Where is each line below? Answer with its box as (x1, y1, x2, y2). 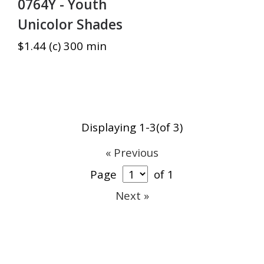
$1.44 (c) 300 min (18, 38, 107, 53)
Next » (115, 187, 149, 203)
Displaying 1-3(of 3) (81, 119, 183, 134)
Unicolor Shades (18, 15, 123, 34)
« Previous (105, 144, 159, 160)
